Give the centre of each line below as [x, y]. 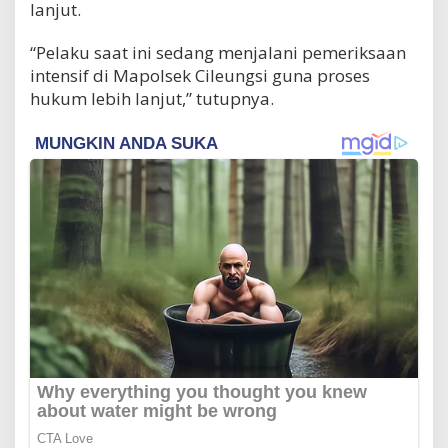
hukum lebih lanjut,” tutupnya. [152, 98]
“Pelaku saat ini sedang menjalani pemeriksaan [218, 52]
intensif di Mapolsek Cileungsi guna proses [200, 75]
